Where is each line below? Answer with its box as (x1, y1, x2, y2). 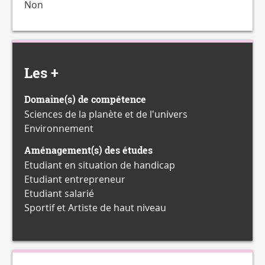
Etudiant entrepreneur (24, 173, 125, 186)
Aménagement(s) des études (24, 144, 153, 157)
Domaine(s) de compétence (24, 93, 146, 106)
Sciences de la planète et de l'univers (24, 108, 188, 121)
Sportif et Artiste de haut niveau (24, 201, 166, 214)
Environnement (24, 122, 93, 135)
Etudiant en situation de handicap (24, 159, 175, 172)
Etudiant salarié (24, 187, 94, 200)
